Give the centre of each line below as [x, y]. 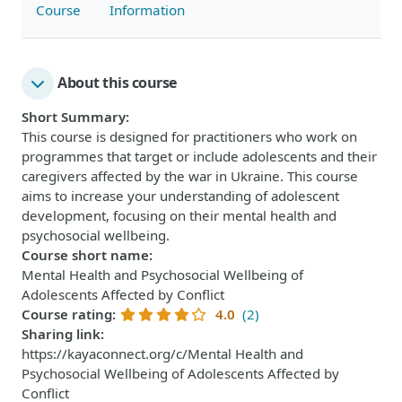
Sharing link [61, 333]
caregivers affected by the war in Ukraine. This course [190, 175]
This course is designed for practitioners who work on [189, 136]
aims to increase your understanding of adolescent [180, 195]
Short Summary [74, 116]
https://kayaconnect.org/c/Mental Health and [162, 353]
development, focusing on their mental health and [179, 215]
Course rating [67, 314]
